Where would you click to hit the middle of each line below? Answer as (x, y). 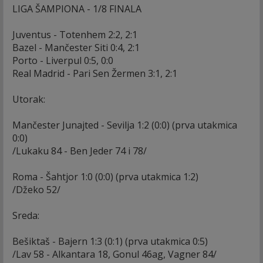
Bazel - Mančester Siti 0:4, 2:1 (76, 47)
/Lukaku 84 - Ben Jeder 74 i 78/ (80, 151)
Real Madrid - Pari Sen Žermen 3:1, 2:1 (95, 73)
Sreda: (26, 215)
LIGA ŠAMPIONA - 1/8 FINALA (77, 9)
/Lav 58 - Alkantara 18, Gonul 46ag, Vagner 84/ (116, 254)
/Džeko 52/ (36, 189)
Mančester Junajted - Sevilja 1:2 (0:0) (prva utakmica (125, 125)
